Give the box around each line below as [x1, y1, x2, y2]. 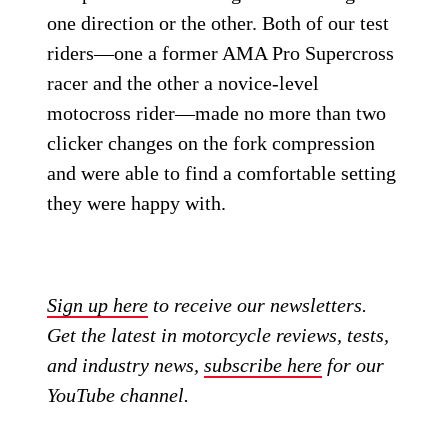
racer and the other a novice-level [47, 72, 320, 94]
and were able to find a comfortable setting [47, 162, 397, 184]
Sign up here [47, 294, 149, 316]
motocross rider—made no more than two [47, 102, 387, 124]
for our [322, 354, 385, 376]
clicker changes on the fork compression [47, 132, 376, 154]
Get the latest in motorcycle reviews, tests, [47, 324, 390, 346]
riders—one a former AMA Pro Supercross [47, 42, 395, 64]
